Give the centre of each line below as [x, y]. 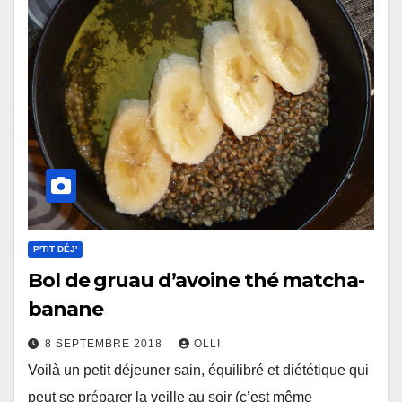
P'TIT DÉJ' [55, 249]
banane [66, 310]
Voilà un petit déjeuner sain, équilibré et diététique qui [198, 371]
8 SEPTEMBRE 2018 [105, 344]
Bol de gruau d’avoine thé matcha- [196, 281]
